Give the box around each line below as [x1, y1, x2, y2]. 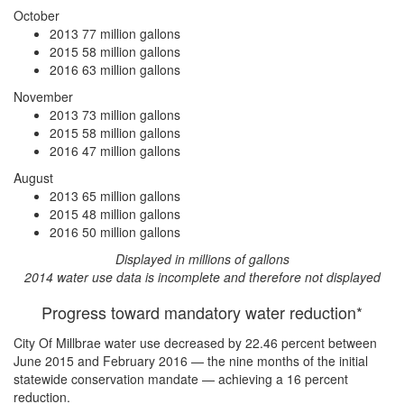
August [14, 169, 53, 187]
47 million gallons [82, 142, 180, 160]
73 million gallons [82, 106, 180, 124]
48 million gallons [82, 205, 180, 223]
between [328, 334, 377, 352]
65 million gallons [82, 187, 180, 205]
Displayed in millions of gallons [115, 250, 289, 268]
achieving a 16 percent [218, 370, 348, 388]
